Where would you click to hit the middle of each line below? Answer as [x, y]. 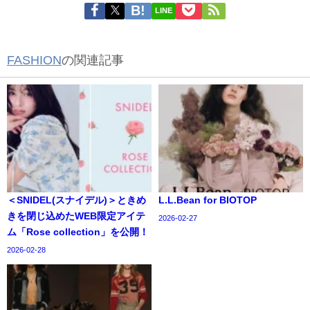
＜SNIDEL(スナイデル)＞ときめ [76, 200]
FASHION [34, 60]
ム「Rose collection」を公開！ [78, 232]
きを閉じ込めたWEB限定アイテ [76, 216]
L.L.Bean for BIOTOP [208, 200]
